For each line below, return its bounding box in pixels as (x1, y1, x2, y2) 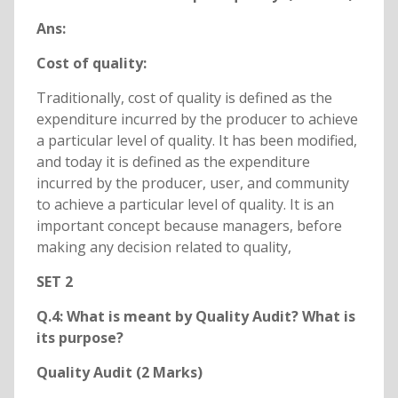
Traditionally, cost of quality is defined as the (36, 88, 332, 108)
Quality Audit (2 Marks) (36, 362, 203, 383)
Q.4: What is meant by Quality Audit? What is (36, 306, 355, 327)
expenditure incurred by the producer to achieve (36, 109, 358, 130)
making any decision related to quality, (36, 237, 291, 258)
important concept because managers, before (36, 216, 342, 236)
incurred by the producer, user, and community (36, 173, 349, 194)
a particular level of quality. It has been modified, (36, 131, 357, 151)
